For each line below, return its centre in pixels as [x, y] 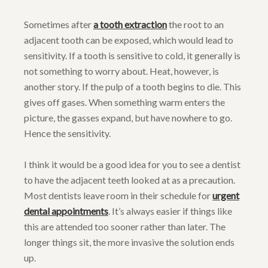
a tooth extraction [130, 25]
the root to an [195, 25]
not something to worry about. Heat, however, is [121, 71]
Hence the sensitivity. [67, 133]
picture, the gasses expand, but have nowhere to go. [128, 118]
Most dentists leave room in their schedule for [118, 196]
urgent [226, 196]
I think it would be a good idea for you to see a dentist [132, 165]
